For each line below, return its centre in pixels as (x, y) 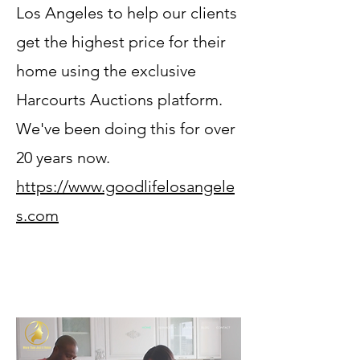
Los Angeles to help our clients (127, 13)
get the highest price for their (121, 42)
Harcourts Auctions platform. (119, 100)
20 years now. (65, 157)
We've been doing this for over (126, 129)
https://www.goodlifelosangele (125, 186)
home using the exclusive (106, 71)
